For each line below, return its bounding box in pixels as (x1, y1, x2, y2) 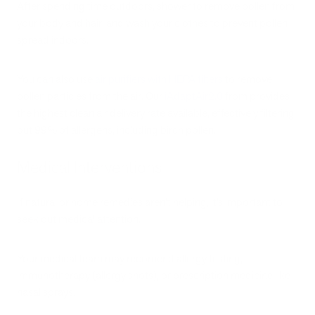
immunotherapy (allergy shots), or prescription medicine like (17, 267, 290, 283)
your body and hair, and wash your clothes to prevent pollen (17, 15, 288, 30)
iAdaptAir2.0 (165, 89, 223, 104)
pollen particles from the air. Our (17, 89, 165, 104)
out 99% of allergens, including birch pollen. (17, 122, 216, 138)
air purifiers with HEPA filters (95, 72, 223, 87)
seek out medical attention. (17, 211, 141, 226)
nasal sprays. (17, 284, 77, 300)
